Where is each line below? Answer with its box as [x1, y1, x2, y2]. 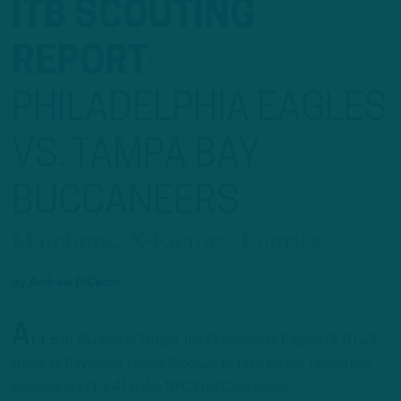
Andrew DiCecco [29, 277, 122, 290]
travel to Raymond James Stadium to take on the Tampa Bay [12, 357, 372, 371]
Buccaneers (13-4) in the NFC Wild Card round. [12, 380, 291, 395]
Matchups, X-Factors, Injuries [12, 230, 322, 254]
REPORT [12, 45, 148, 82]
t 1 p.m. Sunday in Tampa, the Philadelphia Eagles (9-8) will [30, 334, 377, 348]
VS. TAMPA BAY [12, 138, 260, 175]
